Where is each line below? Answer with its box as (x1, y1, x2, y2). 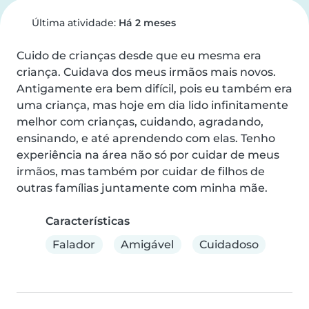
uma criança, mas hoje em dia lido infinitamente (17, 99, 288, 112)
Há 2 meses (118, 17, 176, 29)
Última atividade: (28, 17, 119, 29)
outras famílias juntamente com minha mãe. (17, 181, 268, 195)
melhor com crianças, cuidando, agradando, (17, 115, 263, 128)
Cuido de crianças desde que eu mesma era (17, 49, 261, 62)
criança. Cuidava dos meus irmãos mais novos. (17, 66, 276, 79)
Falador (52, 237, 96, 251)
